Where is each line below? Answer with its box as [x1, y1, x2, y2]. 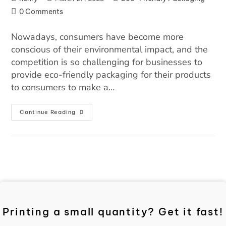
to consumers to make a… [11, 81, 115, 94]
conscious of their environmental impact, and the [11, 43, 208, 56]
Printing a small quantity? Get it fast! [3, 205, 223, 218]
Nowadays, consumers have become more [11, 31, 184, 43]
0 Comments [19, 7, 64, 17]
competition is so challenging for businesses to [11, 56, 203, 69]
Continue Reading [20, 108, 76, 116]
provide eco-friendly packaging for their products [11, 69, 211, 81]
